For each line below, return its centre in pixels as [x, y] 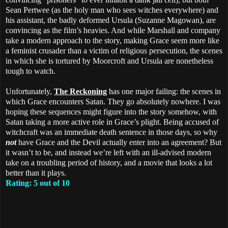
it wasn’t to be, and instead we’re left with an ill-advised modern [108, 153]
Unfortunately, [30, 92]
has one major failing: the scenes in [164, 92]
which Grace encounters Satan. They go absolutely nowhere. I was [113, 102]
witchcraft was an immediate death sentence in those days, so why [111, 132]
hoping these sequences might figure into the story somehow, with [111, 112]
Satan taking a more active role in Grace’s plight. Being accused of [112, 122]
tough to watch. [31, 71]
